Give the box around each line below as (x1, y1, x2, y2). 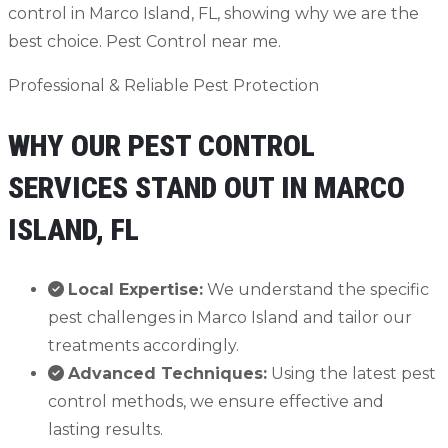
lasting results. (48, 419, 163, 439)
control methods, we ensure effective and (48, 391, 384, 411)
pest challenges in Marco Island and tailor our (48, 307, 412, 327)
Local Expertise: (68, 279, 203, 299)
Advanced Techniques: (68, 363, 267, 383)
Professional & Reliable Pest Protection (8, 75, 319, 95)
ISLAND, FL (8, 211, 139, 247)
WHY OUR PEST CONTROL (8, 127, 315, 163)
